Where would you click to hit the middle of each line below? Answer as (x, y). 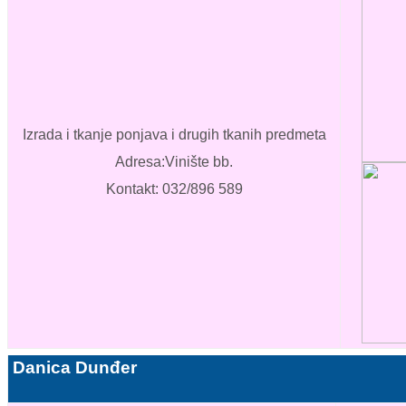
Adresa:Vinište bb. (174, 162)
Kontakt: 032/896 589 (174, 189)
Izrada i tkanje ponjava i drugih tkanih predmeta (174, 135)
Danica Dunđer (75, 368)
